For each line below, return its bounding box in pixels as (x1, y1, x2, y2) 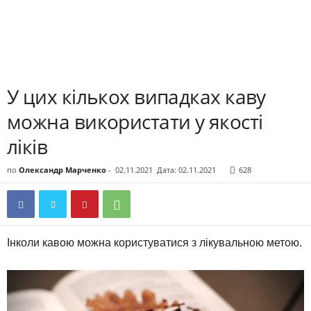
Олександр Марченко (19, 165, 106, 175)
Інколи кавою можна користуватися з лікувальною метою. (7, 237, 302, 249)
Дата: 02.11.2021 (157, 165, 216, 175)
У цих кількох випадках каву (7, 83, 266, 110)
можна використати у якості (7, 108, 263, 135)
